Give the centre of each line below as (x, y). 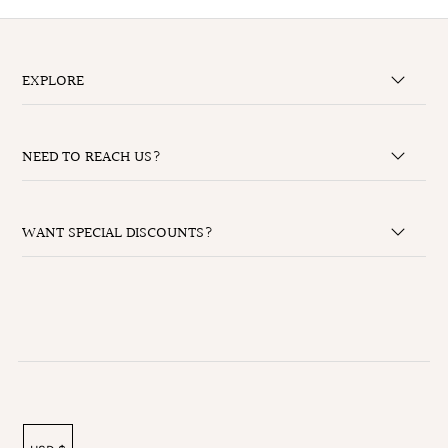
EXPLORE (53, 81)
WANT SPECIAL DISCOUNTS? (118, 233)
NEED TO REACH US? (92, 157)
